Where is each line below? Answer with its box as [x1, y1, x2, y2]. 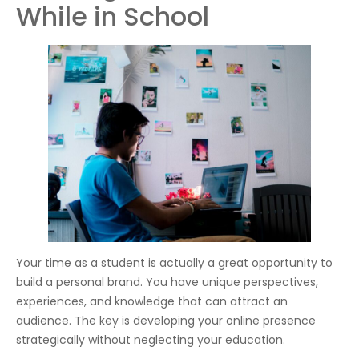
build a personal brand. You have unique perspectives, [16, 274, 318, 291]
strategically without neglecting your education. [16, 332, 285, 349]
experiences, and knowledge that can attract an [16, 293, 288, 310]
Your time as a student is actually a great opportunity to [16, 255, 333, 272]
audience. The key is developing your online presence [16, 313, 316, 329]
